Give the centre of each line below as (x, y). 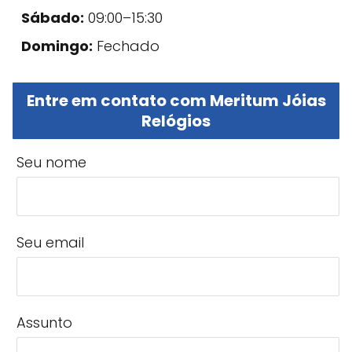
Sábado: (53, 17)
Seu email (50, 242)
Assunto (44, 322)
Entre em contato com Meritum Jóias (176, 100)
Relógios (176, 121)
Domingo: (57, 46)
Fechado (126, 46)
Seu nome (51, 162)
